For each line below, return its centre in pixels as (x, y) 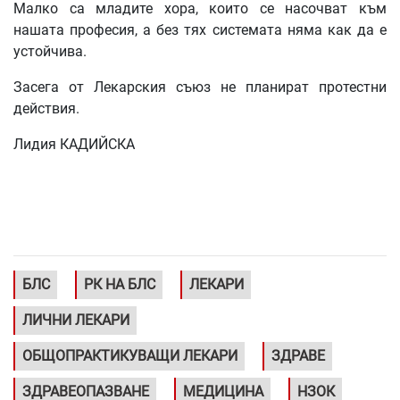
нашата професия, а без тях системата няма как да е (200, 30)
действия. (46, 109)
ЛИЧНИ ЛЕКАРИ (76, 321)
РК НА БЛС (120, 285)
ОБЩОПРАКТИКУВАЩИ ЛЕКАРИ (130, 356)
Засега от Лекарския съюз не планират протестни (200, 87)
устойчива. (50, 52)
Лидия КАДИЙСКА (74, 145)
